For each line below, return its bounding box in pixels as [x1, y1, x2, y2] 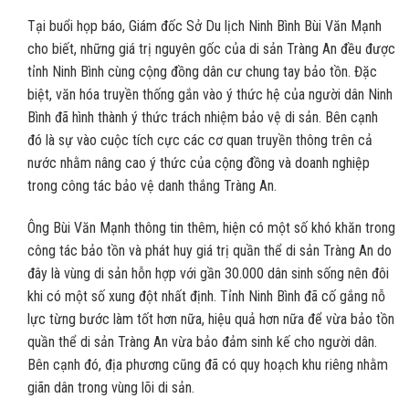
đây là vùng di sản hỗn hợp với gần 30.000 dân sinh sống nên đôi [27, 265, 389, 283]
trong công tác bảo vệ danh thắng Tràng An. [27, 177, 277, 195]
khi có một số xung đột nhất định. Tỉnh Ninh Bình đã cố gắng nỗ [27, 288, 385, 306]
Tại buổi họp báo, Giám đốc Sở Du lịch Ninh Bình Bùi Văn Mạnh [27, 17, 382, 36]
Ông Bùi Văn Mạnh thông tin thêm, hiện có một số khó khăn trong [27, 219, 395, 237]
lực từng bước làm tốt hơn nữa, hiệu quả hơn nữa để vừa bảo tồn [27, 310, 394, 329]
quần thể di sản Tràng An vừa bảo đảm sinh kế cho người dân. [27, 333, 377, 351]
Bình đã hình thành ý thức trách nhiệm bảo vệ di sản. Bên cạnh [27, 109, 378, 127]
